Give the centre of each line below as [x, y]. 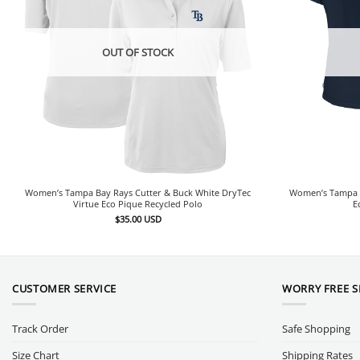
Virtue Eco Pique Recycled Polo [138, 204]
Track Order [40, 328]
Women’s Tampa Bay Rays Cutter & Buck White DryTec [138, 193]
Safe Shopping [316, 328]
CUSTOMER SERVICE [65, 288]
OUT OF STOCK [138, 52]
